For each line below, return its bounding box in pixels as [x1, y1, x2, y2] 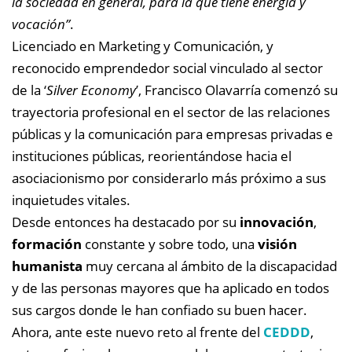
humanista [12, 256, 82, 275]
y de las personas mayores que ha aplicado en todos [12, 278, 329, 297]
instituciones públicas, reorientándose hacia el [12, 146, 291, 165]
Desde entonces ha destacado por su [12, 212, 240, 231]
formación [12, 234, 82, 253]
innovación [240, 212, 313, 231]
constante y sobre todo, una [82, 234, 258, 253]
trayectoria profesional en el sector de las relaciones [12, 102, 330, 121]
